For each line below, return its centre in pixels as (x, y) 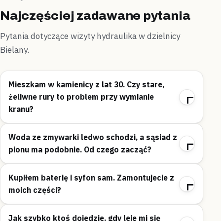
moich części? (35, 190)
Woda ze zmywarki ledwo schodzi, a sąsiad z (93, 137)
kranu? (21, 109)
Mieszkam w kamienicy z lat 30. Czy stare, (86, 85)
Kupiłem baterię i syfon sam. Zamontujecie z (91, 178)
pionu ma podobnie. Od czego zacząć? (80, 150)
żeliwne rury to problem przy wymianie (81, 97)
